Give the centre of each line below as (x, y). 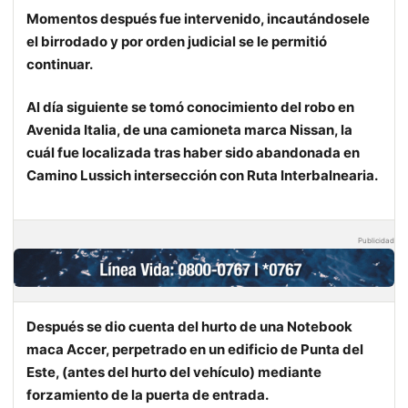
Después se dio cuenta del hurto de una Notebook (189, 327)
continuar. (60, 65)
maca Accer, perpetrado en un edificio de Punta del (195, 350)
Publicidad (376, 241)
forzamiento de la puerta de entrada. (148, 395)
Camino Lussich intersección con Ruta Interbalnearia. (202, 176)
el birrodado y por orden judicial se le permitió (177, 42)
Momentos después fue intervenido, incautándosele (198, 19)
